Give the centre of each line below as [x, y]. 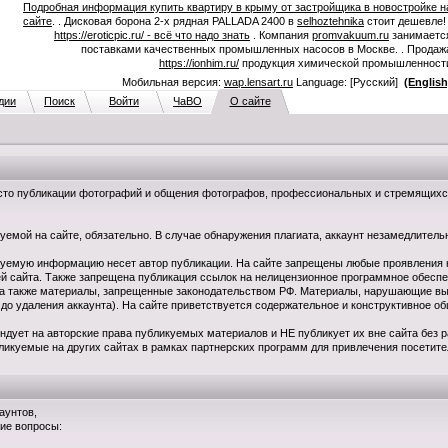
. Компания [281, 35]
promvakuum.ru [350, 35]
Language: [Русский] [348, 82]
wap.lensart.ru [258, 82]
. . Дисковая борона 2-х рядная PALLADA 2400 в [174, 21]
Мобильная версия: [173, 82]
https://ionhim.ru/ [199, 63]
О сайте [250, 101]
